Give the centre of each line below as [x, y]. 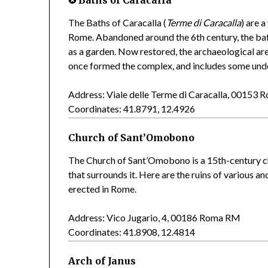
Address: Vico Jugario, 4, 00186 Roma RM [155, 217]
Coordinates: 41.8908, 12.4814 [132, 232]
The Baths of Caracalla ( [118, 22]
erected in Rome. [103, 188]
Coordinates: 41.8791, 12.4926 [132, 108]
